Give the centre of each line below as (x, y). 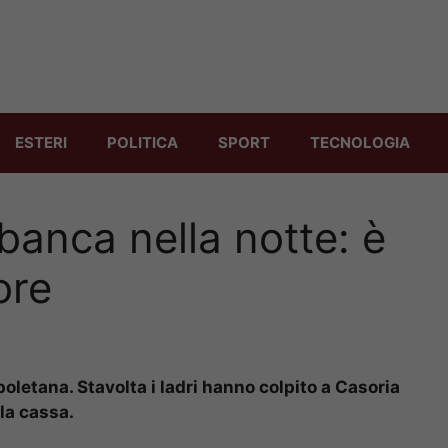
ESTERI (41, 142)
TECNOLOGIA (360, 142)
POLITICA (142, 142)
